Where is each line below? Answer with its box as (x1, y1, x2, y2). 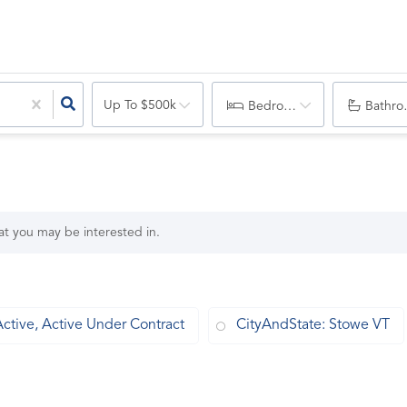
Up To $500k (103, 99, 176, 112)
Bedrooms (248, 100, 308, 113)
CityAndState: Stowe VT (236, 318, 390, 333)
